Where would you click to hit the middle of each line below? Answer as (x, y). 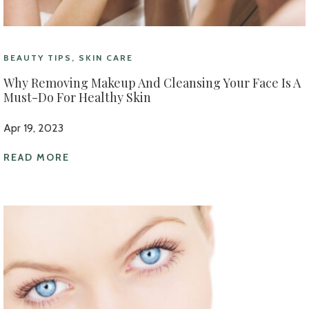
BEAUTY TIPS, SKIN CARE (69, 57)
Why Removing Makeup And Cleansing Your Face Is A (152, 82)
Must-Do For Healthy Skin (77, 97)
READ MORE (37, 157)
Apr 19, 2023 (33, 128)
